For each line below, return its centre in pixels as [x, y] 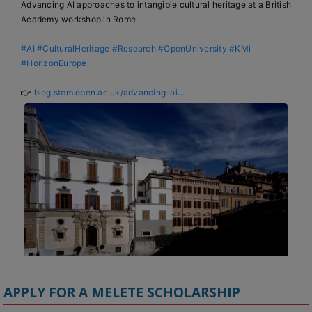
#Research [134, 48]
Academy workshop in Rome [78, 19]
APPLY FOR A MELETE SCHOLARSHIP [122, 292]
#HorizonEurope [54, 63]
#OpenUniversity [193, 48]
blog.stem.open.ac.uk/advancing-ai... [109, 92]
